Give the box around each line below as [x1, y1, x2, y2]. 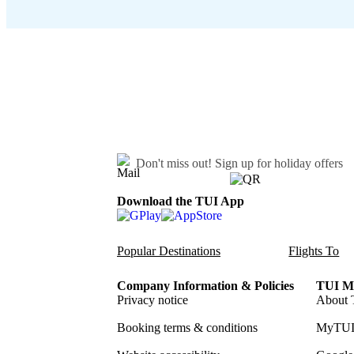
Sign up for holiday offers [215, 156, 343, 170]
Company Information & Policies [117, 279, 294, 293]
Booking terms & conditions [117, 321, 258, 335]
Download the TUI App [117, 194, 244, 208]
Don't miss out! [136, 156, 215, 170]
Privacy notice [117, 293, 188, 307]
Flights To [288, 244, 340, 258]
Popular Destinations [117, 244, 220, 258]
